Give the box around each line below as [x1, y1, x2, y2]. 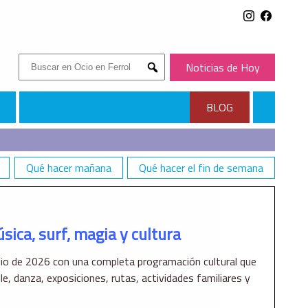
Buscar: [18, 53, 52, 70]
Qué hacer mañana [25, 159, 111, 177]
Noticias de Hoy [185, 59, 260, 76]
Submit [152, 73, 181, 84]
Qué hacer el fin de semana [139, 159, 263, 177]
